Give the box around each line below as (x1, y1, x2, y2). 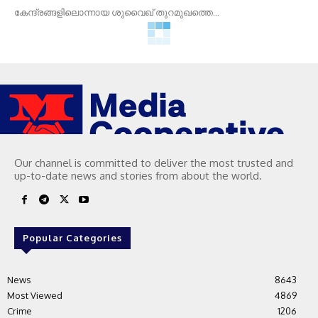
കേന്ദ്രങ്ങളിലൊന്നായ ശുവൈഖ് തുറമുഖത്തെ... (14, 6, 219, 18)
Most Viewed (7, 289, 62, 301)
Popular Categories (23, 231, 122, 243)
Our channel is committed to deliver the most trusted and (14, 155, 293, 170)
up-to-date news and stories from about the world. (14, 168, 262, 182)
